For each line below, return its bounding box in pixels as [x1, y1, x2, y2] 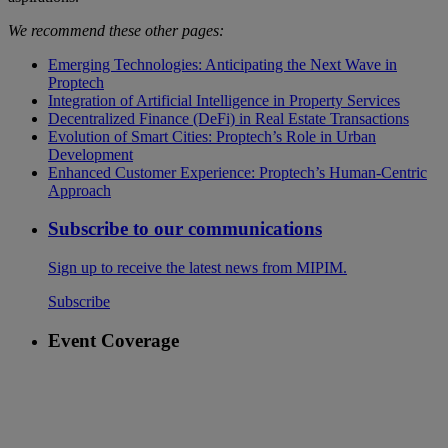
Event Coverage [48, 329, 179, 351]
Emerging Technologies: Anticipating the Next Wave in [48, 55, 397, 73]
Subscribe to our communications [48, 218, 322, 240]
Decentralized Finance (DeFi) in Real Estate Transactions [48, 109, 409, 127]
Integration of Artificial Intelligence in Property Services [48, 91, 400, 109]
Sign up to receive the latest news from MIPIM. [48, 259, 347, 277]
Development [48, 145, 133, 163]
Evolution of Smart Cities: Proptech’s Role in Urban [48, 127, 376, 145]
